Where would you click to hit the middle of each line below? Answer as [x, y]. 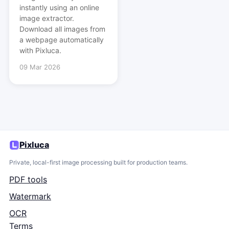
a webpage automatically [61, 40]
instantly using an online [59, 8]
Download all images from [62, 29]
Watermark [30, 197]
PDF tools [28, 180]
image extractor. [47, 18]
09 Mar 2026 [40, 67]
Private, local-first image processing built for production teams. [98, 163]
